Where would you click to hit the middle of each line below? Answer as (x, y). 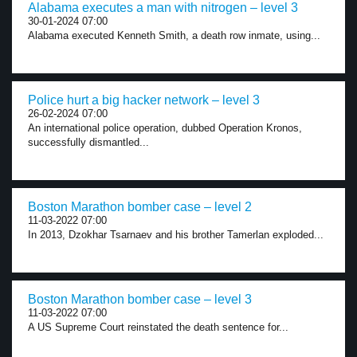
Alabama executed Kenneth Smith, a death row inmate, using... (174, 35)
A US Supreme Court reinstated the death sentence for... (158, 327)
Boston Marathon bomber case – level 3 (140, 299)
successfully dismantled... (88, 142)
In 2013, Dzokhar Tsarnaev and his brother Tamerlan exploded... (176, 235)
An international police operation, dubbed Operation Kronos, (165, 128)
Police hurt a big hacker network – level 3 (144, 100)
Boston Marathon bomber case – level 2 (140, 207)
